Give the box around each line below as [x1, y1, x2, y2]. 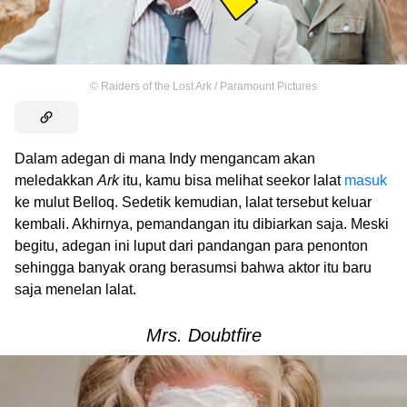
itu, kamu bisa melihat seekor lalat [119, 172, 344, 188]
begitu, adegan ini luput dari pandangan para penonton [15, 237, 368, 253]
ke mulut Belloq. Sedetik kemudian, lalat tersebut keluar [15, 194, 372, 210]
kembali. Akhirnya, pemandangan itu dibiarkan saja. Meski [15, 215, 389, 232]
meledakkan [15, 172, 97, 188]
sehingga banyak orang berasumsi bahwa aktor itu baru [15, 259, 372, 275]
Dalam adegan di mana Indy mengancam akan [15, 150, 315, 166]
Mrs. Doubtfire [145, 324, 262, 345]
